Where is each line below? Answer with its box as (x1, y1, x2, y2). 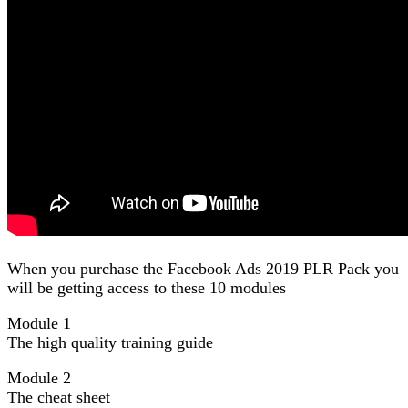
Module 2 (7, 368, 71, 387)
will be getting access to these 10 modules (7, 278, 286, 297)
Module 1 (7, 313, 71, 332)
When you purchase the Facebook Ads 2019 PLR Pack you (7, 259, 399, 278)
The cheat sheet (7, 387, 110, 406)
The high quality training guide (7, 332, 213, 352)
